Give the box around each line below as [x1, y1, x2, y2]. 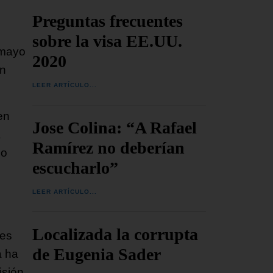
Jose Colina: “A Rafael [32, 118, 197, 137]
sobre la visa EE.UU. [32, 31, 183, 51]
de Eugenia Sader [32, 244, 161, 264]
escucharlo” [32, 158, 119, 177]
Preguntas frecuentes [32, 11, 183, 30]
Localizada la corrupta [32, 224, 199, 244]
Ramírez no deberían [32, 138, 185, 157]
